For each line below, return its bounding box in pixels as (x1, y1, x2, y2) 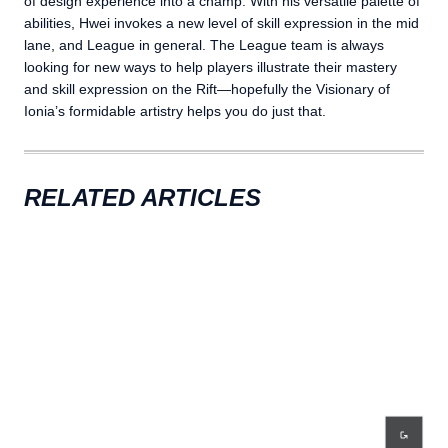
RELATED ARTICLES (24, 183, 261, 211)
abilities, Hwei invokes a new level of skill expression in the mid (24, 14, 419, 31)
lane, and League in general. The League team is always (24, 36, 384, 53)
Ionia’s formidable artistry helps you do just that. (24, 102, 326, 119)
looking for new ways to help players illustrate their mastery (24, 58, 397, 75)
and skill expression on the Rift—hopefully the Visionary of (24, 80, 390, 97)
